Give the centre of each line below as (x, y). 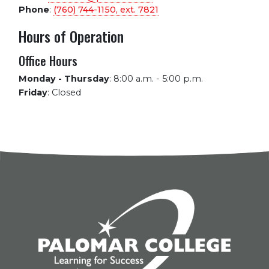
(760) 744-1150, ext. (96, 10)
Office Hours (48, 61)
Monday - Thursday (64, 79)
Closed (66, 93)
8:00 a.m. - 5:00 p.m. (158, 79)
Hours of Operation (71, 37)
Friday (33, 93)
